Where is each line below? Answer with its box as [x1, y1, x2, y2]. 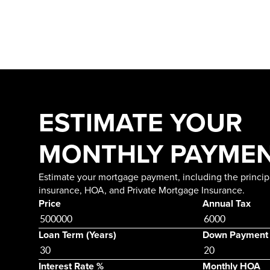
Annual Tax [202, 197, 251, 210]
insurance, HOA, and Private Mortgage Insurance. [39, 184, 245, 196]
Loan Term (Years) [39, 228, 116, 241]
